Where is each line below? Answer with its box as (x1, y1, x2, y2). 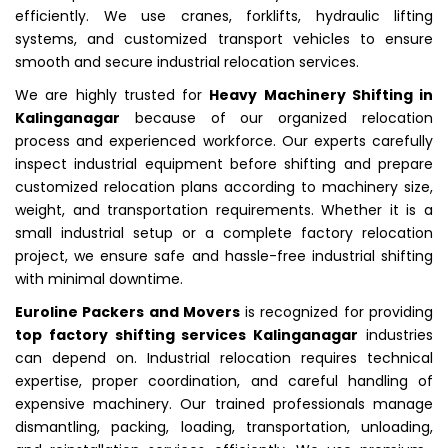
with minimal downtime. (15, 268, 183, 289)
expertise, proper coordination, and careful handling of (15, 370, 433, 391)
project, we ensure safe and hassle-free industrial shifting (15, 245, 433, 266)
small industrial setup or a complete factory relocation (15, 222, 433, 243)
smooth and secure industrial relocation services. (15, 51, 359, 72)
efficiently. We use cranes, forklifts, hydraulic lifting (15, 5, 433, 26)
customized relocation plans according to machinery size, (15, 176, 433, 197)
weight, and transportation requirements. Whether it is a (15, 199, 433, 220)
